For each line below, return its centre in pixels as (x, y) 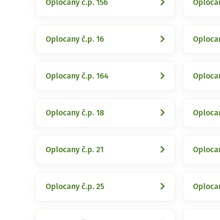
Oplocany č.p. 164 (77, 76)
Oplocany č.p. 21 (75, 150)
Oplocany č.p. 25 (75, 187)
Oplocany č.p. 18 (75, 113)
